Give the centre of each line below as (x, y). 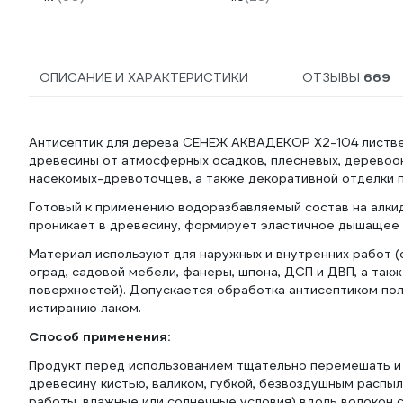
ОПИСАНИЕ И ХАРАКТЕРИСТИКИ (144, 77)
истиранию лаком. (85, 308)
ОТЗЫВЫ (332, 77)
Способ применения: (99, 336)
